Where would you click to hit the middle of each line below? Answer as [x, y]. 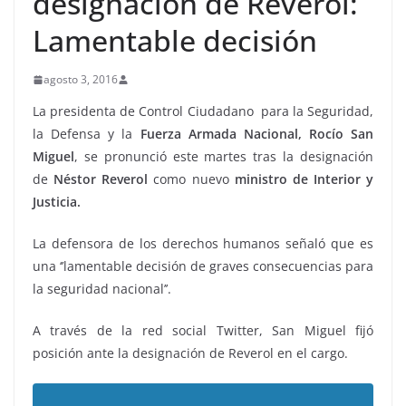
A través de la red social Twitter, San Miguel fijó [203, 330]
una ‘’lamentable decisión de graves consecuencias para [203, 266]
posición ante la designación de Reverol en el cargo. [190, 353]
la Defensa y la [87, 134]
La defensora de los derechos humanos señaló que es [203, 243]
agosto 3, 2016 [81, 79]
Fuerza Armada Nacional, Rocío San [256, 134]
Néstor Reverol [101, 179]
